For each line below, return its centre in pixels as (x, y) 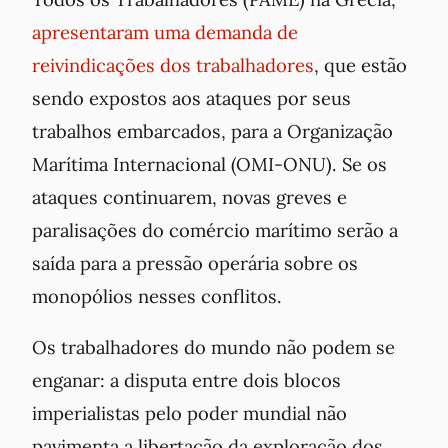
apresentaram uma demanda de (165, 31)
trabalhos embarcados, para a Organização (212, 130)
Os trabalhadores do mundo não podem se (213, 346)
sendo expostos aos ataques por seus (191, 97)
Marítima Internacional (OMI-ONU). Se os (209, 163)
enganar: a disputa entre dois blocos (186, 379)
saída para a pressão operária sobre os (195, 262)
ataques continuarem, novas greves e (189, 196)
